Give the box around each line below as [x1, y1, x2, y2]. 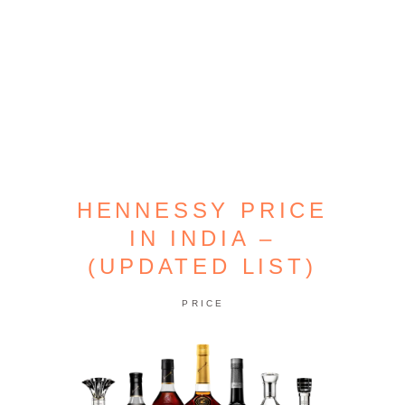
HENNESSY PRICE [76, 198, 329, 222]
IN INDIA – [128, 226, 276, 250]
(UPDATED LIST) [88, 254, 317, 278]
